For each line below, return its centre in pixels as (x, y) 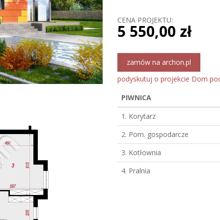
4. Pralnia (136, 170)
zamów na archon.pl (159, 62)
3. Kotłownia (141, 152)
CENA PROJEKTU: (145, 20)
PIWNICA (136, 97)
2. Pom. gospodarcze (155, 134)
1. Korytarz (138, 116)
